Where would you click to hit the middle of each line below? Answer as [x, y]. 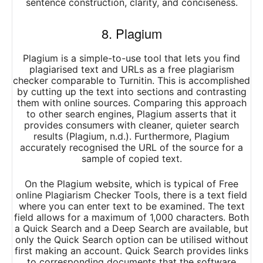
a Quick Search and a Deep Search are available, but [131, 229]
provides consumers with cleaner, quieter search [131, 125]
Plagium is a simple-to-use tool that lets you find [131, 58]
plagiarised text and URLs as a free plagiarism [131, 70]
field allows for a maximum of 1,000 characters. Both [131, 218]
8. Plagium [131, 33]
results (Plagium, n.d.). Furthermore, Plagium [131, 136]
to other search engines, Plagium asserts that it [131, 114]
